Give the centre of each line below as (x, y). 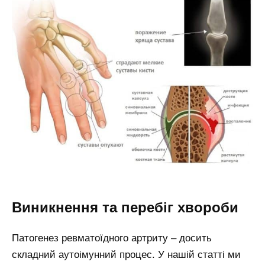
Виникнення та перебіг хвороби (125, 208)
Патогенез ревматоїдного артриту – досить (112, 238)
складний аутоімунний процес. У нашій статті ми (126, 255)
